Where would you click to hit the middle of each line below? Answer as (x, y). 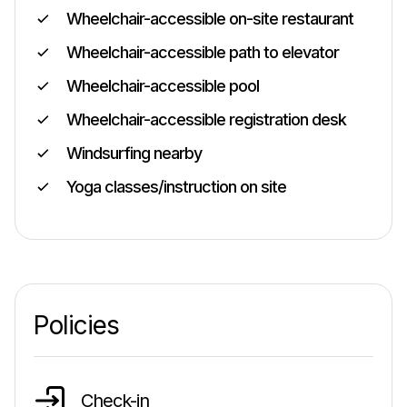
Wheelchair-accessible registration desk (206, 119)
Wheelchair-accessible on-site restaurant (210, 19)
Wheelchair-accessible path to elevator (203, 52)
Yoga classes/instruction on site (176, 187)
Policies (76, 325)
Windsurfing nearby (134, 153)
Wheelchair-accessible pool (163, 86)
